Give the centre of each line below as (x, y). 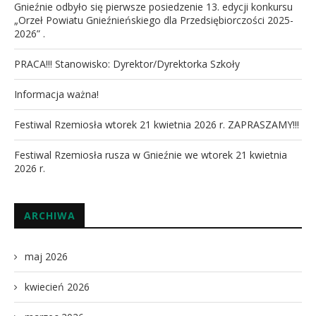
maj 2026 (46, 256)
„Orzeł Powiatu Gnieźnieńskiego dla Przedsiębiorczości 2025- (154, 20)
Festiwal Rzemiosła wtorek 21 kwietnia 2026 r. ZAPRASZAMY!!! (157, 124)
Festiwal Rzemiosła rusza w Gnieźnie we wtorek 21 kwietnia (151, 154)
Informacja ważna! (56, 94)
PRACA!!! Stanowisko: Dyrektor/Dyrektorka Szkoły (127, 63)
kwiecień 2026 (57, 286)
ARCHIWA (50, 215)
